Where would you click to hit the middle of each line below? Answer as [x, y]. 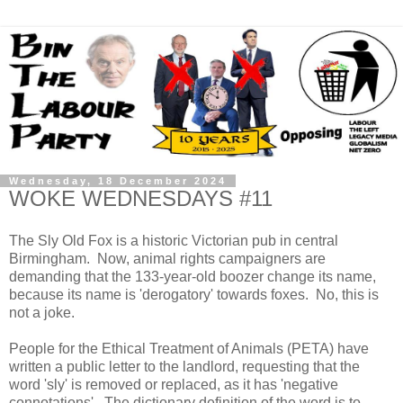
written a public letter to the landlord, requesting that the [184, 367]
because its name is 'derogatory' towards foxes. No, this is [194, 295]
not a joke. [42, 313]
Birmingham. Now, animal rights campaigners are [167, 259]
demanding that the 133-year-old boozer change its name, [193, 277]
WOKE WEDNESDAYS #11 [141, 198]
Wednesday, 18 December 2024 [118, 180]
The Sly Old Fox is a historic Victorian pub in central [174, 241]
